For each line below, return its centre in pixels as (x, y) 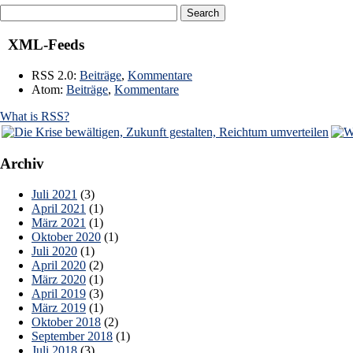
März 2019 (59, 308)
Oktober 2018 (66, 322)
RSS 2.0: (56, 75)
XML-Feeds (44, 45)
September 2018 (72, 336)
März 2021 (59, 223)
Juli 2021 (54, 195)
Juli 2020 (54, 251)
